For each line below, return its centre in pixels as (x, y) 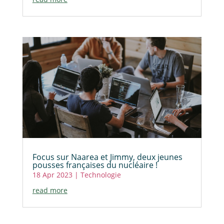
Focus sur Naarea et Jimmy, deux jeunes (107, 157)
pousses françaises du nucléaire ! (95, 165)
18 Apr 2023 (52, 174)
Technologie (100, 174)
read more (50, 190)
